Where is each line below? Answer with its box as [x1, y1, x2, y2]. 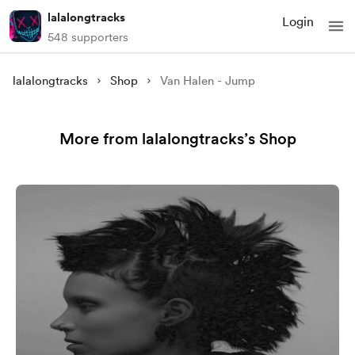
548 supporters [48, 30, 128, 44]
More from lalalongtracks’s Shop [59, 129, 296, 148]
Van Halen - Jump [159, 74, 255, 88]
